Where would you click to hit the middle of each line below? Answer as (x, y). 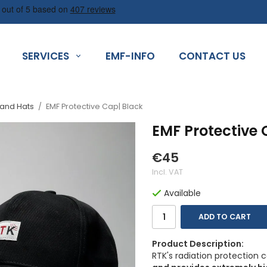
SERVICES (45, 56)
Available (182, 193)
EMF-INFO (130, 56)
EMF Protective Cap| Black (94, 106)
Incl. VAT (167, 172)
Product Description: (198, 244)
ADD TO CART (225, 217)
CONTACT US (212, 56)
